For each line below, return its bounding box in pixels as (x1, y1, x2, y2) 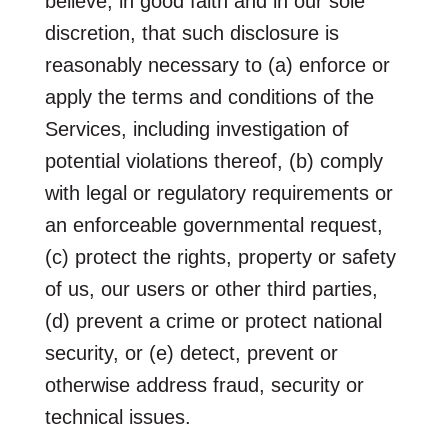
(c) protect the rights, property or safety (44, 245, 396, 268)
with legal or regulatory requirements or (44, 181, 393, 204)
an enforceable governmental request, (44, 213, 383, 236)
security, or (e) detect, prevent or (44, 341, 338, 364)
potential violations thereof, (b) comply (44, 149, 383, 172)
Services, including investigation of (44, 117, 349, 140)
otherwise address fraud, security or (44, 373, 364, 396)
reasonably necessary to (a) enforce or (44, 53, 390, 76)
